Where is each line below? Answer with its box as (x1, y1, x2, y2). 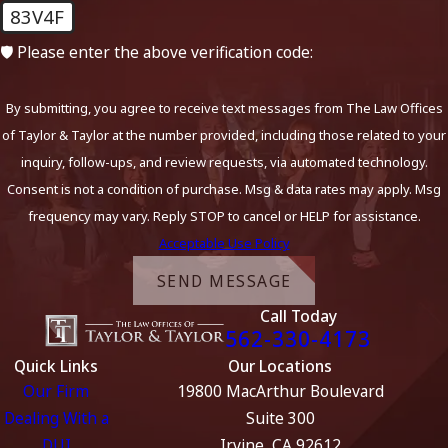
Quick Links (14, 355, 98, 378)
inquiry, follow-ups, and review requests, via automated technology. (20, 153, 428, 172)
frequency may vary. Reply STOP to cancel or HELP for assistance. (27, 207, 421, 226)
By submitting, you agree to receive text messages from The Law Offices (5, 99, 443, 118)
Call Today (259, 305, 337, 328)
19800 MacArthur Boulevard (176, 380, 384, 403)
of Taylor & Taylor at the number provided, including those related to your (2, 126, 446, 145)
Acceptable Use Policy (158, 234, 290, 253)
